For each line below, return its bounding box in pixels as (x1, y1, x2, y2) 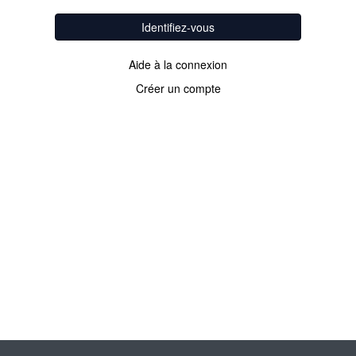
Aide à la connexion (129, 56, 227, 73)
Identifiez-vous (141, 19, 215, 36)
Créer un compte (135, 80, 221, 97)
